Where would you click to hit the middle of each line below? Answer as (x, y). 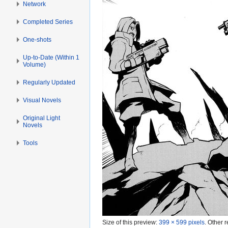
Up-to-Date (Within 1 (51, 57)
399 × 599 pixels (182, 222)
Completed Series (48, 22)
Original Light (42, 118)
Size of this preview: (131, 222)
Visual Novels (42, 100)
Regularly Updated (49, 82)
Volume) (35, 64)
